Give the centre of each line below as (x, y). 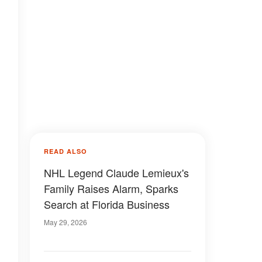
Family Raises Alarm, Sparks (111, 188)
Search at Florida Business (107, 204)
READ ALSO (65, 151)
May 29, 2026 (65, 222)
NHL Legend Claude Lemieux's (116, 173)
